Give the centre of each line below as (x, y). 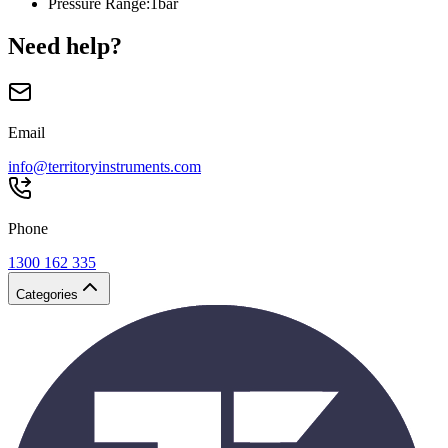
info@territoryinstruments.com (104, 167)
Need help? (65, 46)
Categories (47, 295)
